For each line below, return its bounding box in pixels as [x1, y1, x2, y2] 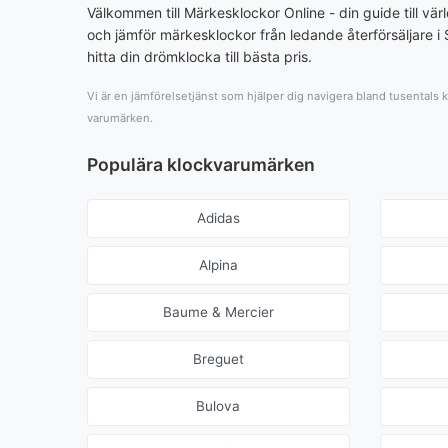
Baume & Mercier [162, 304, 274, 321]
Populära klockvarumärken [87, 154, 315, 176]
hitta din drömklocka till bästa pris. [87, 48, 312, 66]
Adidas [196, 210, 240, 227]
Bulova [196, 398, 241, 415]
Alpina [198, 257, 238, 274]
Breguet [192, 351, 244, 368]
